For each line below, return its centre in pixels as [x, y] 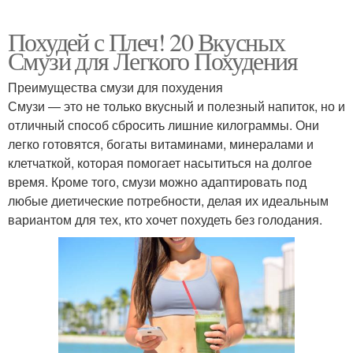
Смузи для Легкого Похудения [153, 60]
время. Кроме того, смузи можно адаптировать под [157, 181]
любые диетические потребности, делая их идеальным [168, 200]
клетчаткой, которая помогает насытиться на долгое [160, 162]
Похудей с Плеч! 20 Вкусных [147, 41]
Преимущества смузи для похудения [115, 87]
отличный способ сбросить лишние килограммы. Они [163, 124]
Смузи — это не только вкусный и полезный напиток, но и [176, 106]
